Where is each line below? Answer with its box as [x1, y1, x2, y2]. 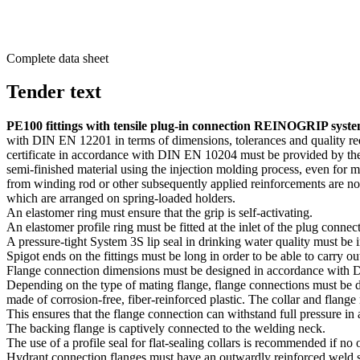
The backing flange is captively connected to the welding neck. [6, 321, 325, 336]
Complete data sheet [6, 51, 108, 65]
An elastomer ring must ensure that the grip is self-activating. [6, 206, 313, 220]
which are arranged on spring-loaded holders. [6, 191, 235, 206]
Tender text [6, 81, 101, 103]
